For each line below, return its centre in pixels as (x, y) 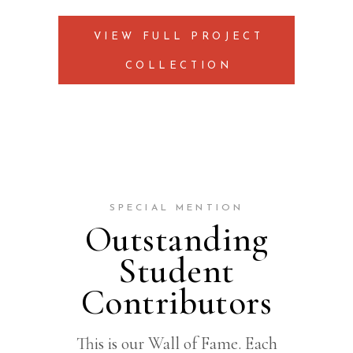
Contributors (176, 302)
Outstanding (176, 239)
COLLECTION (178, 65)
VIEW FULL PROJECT (178, 36)
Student (176, 270)
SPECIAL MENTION (176, 208)
